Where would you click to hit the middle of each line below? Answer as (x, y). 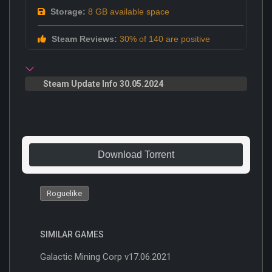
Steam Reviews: (83, 39)
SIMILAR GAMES (72, 234)
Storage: (67, 11)
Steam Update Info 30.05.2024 (103, 83)
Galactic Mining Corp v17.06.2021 (106, 257)
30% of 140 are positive (164, 39)
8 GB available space (127, 11)
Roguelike (64, 193)
